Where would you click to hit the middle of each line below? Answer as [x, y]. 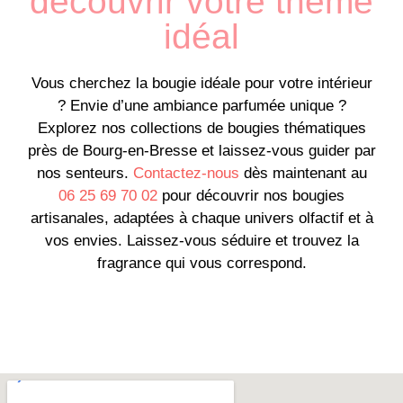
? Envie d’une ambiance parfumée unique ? [201, 105]
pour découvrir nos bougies [251, 195]
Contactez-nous [186, 173]
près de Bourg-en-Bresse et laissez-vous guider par [201, 150]
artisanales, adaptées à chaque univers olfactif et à [201, 218]
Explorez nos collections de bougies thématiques [201, 128]
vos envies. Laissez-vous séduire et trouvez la [201, 240]
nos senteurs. [85, 173]
